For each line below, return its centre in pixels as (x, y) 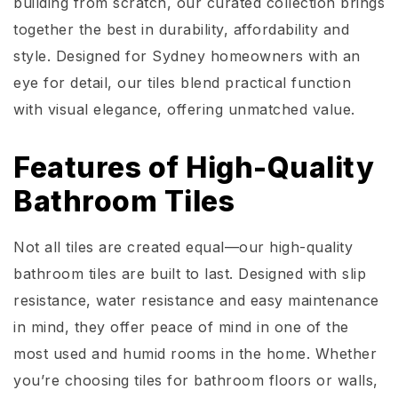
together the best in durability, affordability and (181, 29)
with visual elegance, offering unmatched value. (184, 109)
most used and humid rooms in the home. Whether (195, 353)
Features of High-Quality (194, 167)
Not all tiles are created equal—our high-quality (183, 247)
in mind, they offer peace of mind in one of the (181, 326)
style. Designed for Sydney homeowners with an (187, 56)
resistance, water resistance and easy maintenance (196, 300)
